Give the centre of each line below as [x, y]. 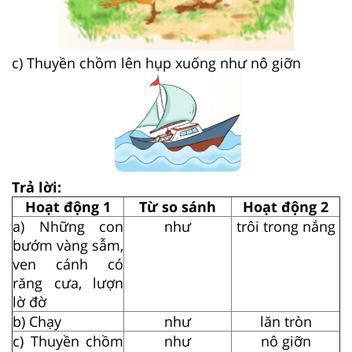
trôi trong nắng [286, 226]
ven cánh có [68, 264]
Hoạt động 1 [68, 206]
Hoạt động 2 [286, 206]
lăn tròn [286, 321]
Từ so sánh [178, 206]
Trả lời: [37, 187]
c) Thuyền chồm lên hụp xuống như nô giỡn [156, 62]
